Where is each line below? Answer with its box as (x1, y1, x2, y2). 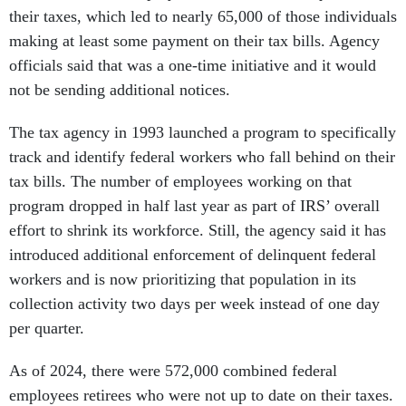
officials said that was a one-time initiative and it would (9, 56, 376, 75)
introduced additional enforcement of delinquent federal (9, 246, 376, 265)
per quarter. (9, 319, 89, 338)
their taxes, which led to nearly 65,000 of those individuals (9, 7, 397, 26)
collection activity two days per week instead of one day (9, 295, 380, 314)
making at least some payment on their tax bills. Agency (9, 32, 380, 51)
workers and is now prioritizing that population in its (9, 270, 356, 289)
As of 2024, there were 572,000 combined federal (9, 362, 337, 381)
